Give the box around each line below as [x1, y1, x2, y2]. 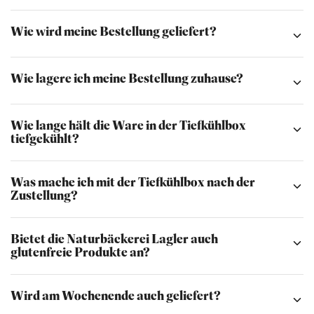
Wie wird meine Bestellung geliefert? [11, 24, 217, 39]
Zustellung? [11, 188, 78, 203]
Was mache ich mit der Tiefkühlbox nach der [11, 175, 255, 190]
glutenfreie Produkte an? [11, 245, 150, 260]
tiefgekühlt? [11, 131, 79, 146]
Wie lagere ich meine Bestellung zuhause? [11, 71, 243, 86]
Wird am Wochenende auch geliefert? [11, 288, 221, 303]
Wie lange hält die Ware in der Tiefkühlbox [11, 118, 246, 133]
